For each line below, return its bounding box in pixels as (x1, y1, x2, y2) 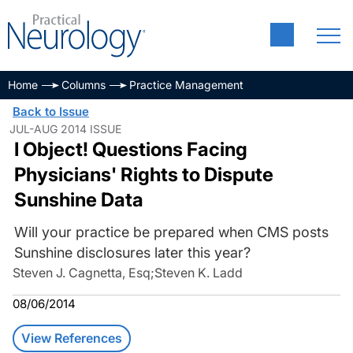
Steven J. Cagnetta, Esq (13, 265, 150, 281)
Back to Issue (13, 104, 89, 119)
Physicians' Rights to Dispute (13, 163, 273, 186)
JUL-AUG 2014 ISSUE (9, 122, 121, 136)
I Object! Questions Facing (13, 138, 247, 161)
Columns (61, 78, 106, 91)
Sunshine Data (13, 188, 143, 211)
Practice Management (129, 78, 243, 91)
